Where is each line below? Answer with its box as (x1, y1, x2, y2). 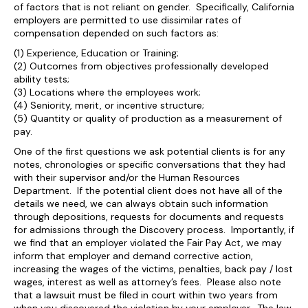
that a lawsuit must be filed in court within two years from (14, 289, 278, 301)
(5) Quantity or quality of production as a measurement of (14, 112, 282, 124)
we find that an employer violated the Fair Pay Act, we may (14, 236, 282, 249)
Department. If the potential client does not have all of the (14, 184, 283, 197)
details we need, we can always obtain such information (14, 197, 268, 210)
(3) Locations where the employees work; (14, 86, 201, 98)
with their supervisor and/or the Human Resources (14, 171, 240, 184)
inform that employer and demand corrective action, (14, 250, 253, 262)
